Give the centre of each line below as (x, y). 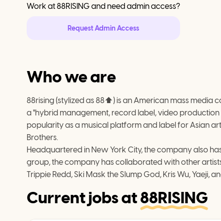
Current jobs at (83, 198)
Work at (42, 6)
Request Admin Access (103, 28)
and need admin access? (135, 6)
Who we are (71, 77)
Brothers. (42, 137)
